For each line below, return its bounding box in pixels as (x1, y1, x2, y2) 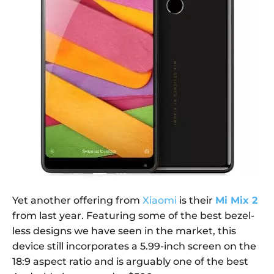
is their (177, 194, 215, 206)
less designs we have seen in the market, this (12, 224, 236, 237)
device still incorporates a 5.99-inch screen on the (12, 240, 256, 252)
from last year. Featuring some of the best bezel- (12, 209, 254, 221)
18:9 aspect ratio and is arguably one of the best (12, 255, 248, 267)
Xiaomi (143, 194, 177, 206)
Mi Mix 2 (215, 194, 257, 206)
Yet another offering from (12, 194, 143, 206)
